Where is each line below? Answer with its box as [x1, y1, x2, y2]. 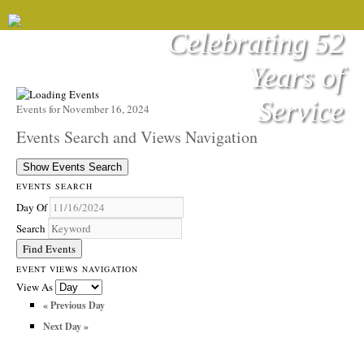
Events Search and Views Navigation [16, 126, 258, 149]
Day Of [16, 200, 47, 215]
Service [258, 94, 344, 128]
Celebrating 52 [167, 26, 344, 59]
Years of [249, 60, 344, 93]
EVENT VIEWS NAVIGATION [16, 263, 138, 275]
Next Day [42, 319, 84, 334]
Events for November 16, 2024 [16, 102, 149, 117]
